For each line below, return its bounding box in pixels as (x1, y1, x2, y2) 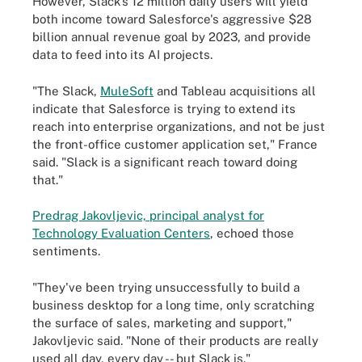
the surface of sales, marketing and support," (32, 315, 292, 330)
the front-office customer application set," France (32, 137, 318, 151)
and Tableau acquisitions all (154, 83, 316, 98)
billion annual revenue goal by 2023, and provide (32, 30, 311, 44)
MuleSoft (100, 83, 154, 98)
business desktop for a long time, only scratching (32, 297, 314, 312)
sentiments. (32, 244, 100, 258)
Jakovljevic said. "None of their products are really (32, 333, 318, 347)
